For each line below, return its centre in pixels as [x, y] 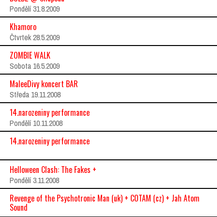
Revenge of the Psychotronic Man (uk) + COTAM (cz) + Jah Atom [105, 198]
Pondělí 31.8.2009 [35, 9]
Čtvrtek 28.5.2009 [35, 37]
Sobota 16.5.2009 [35, 66]
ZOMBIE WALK [30, 55]
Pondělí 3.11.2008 [34, 180]
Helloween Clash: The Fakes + [53, 170]
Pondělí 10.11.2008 [36, 123]
